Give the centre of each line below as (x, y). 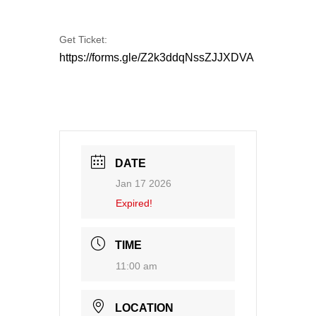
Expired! (134, 203)
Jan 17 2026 (144, 183)
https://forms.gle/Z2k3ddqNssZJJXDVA (157, 57)
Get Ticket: (83, 39)
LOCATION (144, 308)
